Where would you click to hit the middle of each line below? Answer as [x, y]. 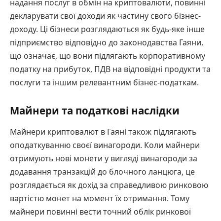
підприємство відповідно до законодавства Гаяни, [107, 43]
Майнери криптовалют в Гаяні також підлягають [103, 132]
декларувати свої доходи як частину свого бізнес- [105, 16]
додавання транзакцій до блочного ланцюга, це [102, 172]
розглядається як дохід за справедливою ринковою [109, 185]
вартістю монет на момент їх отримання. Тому [100, 199]
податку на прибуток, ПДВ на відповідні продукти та [110, 69]
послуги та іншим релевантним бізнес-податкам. [104, 83]
